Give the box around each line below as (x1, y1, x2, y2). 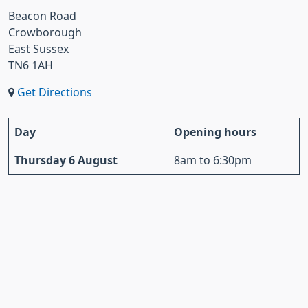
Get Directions (17, 87, 92, 98)
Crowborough (8, 27, 82, 38)
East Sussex (8, 43, 69, 54)
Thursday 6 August (14, 155, 118, 166)
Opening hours (174, 126, 256, 137)
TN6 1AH (8, 60, 53, 71)
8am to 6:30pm (174, 155, 252, 166)
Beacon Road (8, 10, 76, 21)
